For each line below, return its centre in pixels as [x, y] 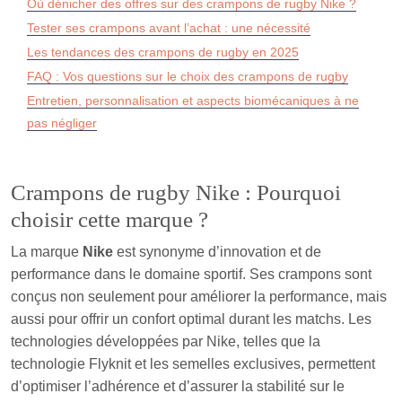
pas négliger [62, 123]
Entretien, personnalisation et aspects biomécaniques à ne [193, 101]
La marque [47, 252]
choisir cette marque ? [109, 220]
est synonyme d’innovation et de [217, 252]
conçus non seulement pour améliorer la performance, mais [199, 297]
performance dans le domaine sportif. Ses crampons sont [191, 275]
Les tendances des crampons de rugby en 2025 [163, 52]
